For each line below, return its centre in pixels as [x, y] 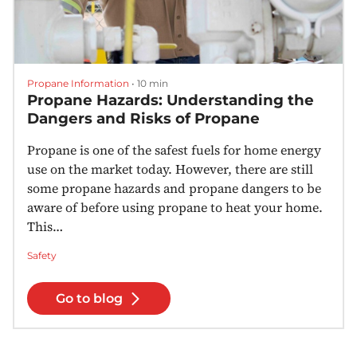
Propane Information [78, 84]
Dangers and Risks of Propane [143, 119]
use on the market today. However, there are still [170, 169]
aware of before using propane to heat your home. [175, 208]
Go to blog [89, 298]
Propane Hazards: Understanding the [171, 100]
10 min [151, 84]
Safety [42, 256]
